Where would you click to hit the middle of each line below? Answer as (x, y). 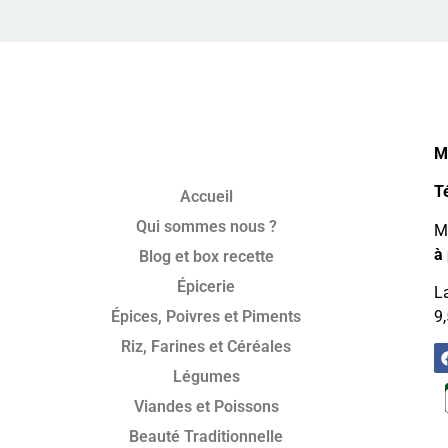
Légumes (206, 376)
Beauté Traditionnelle (206, 436)
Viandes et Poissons (206, 406)
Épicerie (206, 286)
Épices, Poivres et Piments (206, 316)
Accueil (206, 196)
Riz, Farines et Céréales (206, 346)
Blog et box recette (206, 256)
